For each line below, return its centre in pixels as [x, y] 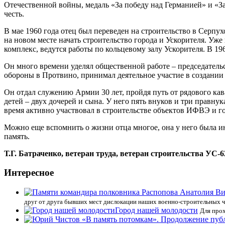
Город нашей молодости [156, 210]
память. [17, 136]
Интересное [29, 173]
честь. [14, 14]
